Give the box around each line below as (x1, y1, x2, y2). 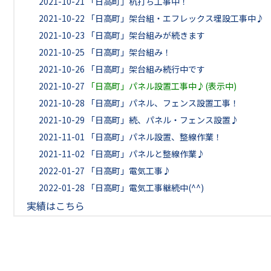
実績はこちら (27, 198, 85, 213)
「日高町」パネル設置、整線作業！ (87, 131, 222, 143)
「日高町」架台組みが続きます (87, 29, 205, 41)
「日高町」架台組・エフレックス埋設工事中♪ (87, 12, 264, 24)
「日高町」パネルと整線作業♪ (87, 148, 205, 160)
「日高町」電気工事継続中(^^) (87, 181, 204, 194)
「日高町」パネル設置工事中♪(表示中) (87, 80, 237, 92)
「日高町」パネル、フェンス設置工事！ (87, 97, 239, 109)
